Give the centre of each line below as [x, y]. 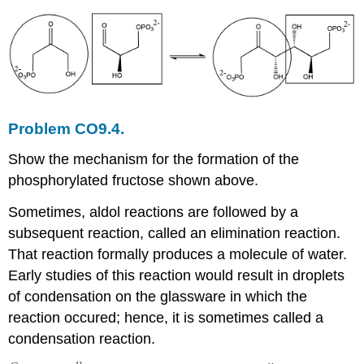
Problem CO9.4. [67, 129]
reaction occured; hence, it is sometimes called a [166, 317]
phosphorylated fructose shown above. [134, 181]
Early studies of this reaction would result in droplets [177, 275]
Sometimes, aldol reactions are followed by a [154, 212]
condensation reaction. [82, 338]
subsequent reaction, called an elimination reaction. [175, 233]
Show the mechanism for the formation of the [154, 160]
